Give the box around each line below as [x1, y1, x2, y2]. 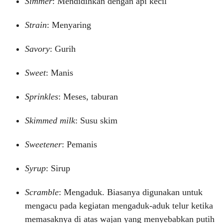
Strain [25, 20, 47, 30]
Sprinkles [25, 92, 58, 102]
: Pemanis [62, 139, 97, 149]
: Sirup [46, 163, 70, 173]
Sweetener [25, 139, 62, 149]
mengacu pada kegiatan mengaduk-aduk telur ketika [25, 201, 213, 211]
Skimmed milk [25, 115, 75, 125]
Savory [25, 44, 50, 54]
